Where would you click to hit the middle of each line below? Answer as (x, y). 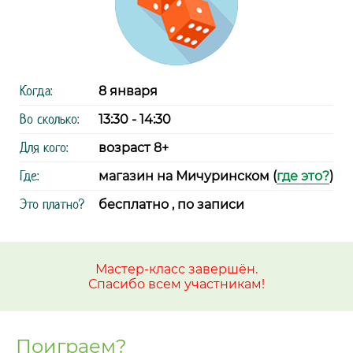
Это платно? (52, 204)
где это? (303, 176)
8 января (128, 91)
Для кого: (44, 147)
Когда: (36, 91)
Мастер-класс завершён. (176, 269)
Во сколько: (49, 119)
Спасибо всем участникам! (176, 284)
